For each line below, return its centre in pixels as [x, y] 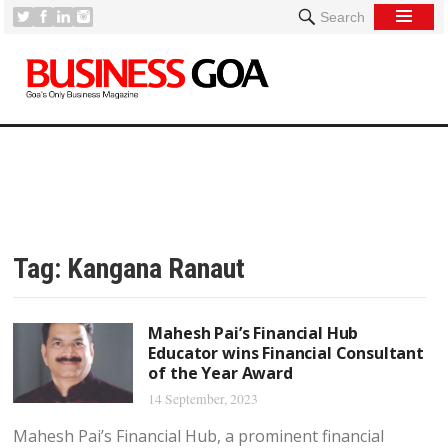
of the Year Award [220, 373]
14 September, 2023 [203, 399]
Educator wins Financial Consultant [286, 353]
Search [342, 17]
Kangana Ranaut [156, 268]
